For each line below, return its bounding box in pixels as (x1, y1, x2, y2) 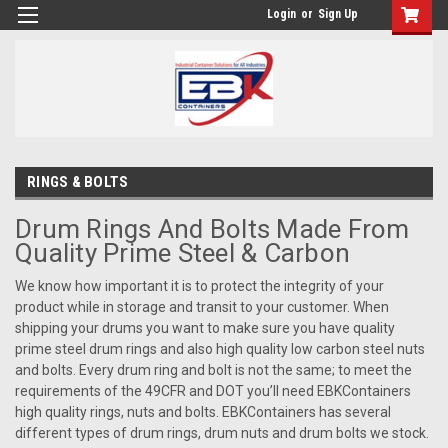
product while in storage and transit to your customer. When (15, 299, 389, 316)
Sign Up (318, 7, 358, 21)
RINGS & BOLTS (27, 172, 129, 191)
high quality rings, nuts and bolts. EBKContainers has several (15, 404, 391, 421)
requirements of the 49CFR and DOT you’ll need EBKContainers (15, 383, 411, 400)
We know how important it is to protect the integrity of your (15, 278, 384, 295)
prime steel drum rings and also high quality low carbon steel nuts (15, 341, 425, 358)
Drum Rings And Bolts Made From (15, 214, 410, 245)
